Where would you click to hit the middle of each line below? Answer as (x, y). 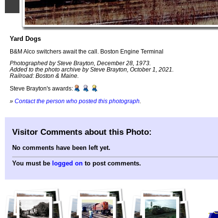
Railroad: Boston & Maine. (44, 76)
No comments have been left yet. (61, 148)
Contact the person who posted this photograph (77, 101)
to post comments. (112, 163)
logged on (67, 163)
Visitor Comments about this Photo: (82, 132)
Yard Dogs (25, 39)
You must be (32, 163)
